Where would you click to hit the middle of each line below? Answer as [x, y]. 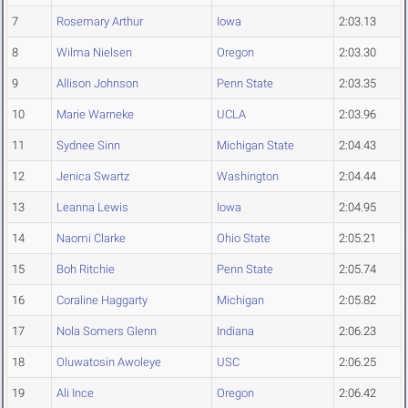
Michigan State [255, 146]
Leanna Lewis [92, 208]
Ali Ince [75, 393]
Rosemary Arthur [100, 22]
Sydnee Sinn [88, 146]
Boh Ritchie [86, 270]
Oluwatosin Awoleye [109, 362]
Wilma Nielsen [94, 53]
